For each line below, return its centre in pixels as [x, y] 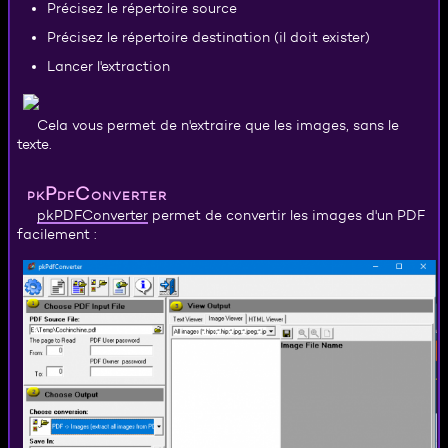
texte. [34, 144]
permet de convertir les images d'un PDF [286, 215]
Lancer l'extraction [108, 66]
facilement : [56, 234]
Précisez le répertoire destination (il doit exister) [208, 37]
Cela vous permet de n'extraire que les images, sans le [218, 125]
